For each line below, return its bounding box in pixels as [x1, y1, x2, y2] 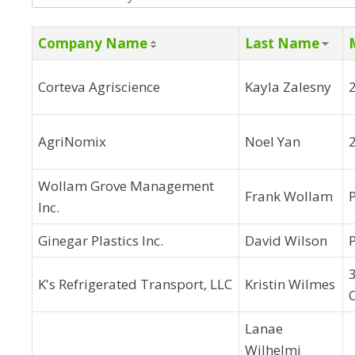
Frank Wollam [245, 187, 333, 205]
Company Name [38, 34, 147, 52]
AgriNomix [38, 132, 106, 151]
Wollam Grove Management [38, 177, 214, 195]
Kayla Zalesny [245, 78, 331, 96]
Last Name [245, 34, 319, 52]
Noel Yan [245, 132, 300, 151]
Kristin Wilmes [245, 275, 335, 293]
